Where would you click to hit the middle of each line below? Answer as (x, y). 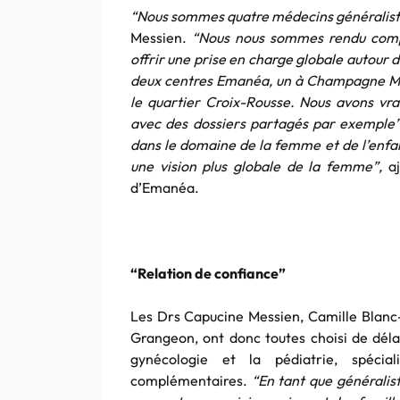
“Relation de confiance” (208, 273)
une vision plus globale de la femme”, (257, 166)
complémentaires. (189, 380)
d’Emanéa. (165, 187)
